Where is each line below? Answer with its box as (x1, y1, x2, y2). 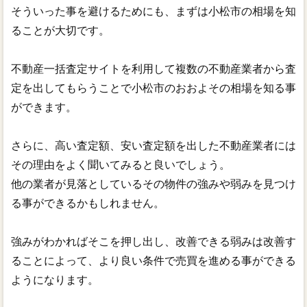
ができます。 (10, 101, 77, 113)
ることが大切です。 (10, 24, 110, 36)
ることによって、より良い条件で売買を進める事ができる (10, 254, 296, 267)
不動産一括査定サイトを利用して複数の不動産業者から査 (10, 62, 296, 75)
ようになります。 (10, 273, 99, 286)
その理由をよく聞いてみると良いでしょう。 (10, 158, 230, 171)
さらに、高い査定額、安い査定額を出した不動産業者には (10, 139, 296, 151)
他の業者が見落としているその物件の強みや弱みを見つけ (10, 177, 296, 190)
